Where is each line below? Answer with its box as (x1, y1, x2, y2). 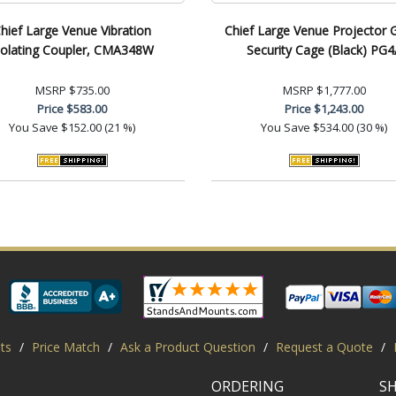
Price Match (31, 339, 100, 355)
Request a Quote (275, 339, 373, 355)
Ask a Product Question (119, 339, 255, 355)
